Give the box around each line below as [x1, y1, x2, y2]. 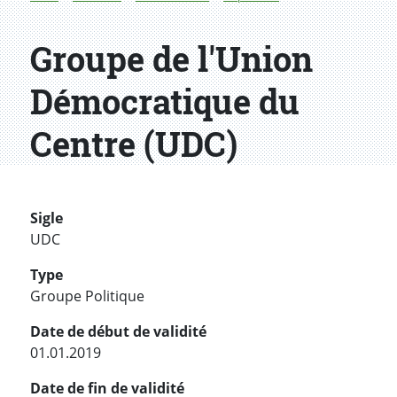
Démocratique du [30, 79, 300, 124]
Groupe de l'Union [30, 36, 313, 82]
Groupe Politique [30, 286, 144, 307]
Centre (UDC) [30, 121, 237, 167]
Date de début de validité [30, 322, 206, 342]
